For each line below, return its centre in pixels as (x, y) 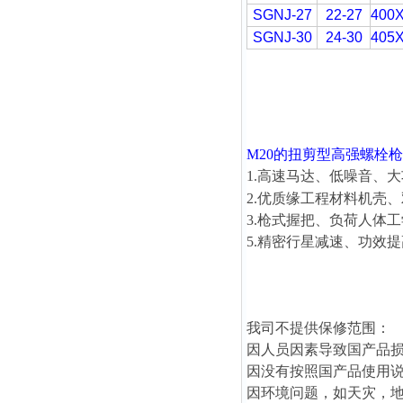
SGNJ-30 (282, 37)
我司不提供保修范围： (318, 328)
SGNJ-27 (282, 15)
